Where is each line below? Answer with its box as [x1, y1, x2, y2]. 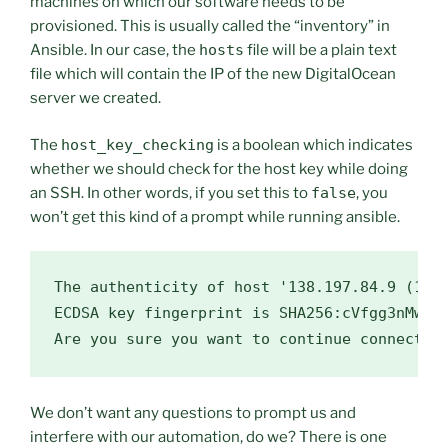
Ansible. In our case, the [30, 41, 199, 60]
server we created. [30, 89, 161, 108]
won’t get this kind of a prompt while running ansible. [30, 207, 400, 226]
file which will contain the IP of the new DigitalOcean [30, 65, 396, 84]
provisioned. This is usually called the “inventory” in [30, 17, 390, 36]
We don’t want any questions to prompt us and [30, 404, 356, 423]
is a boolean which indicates [214, 135, 413, 154]
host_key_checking [61, 135, 214, 154]
